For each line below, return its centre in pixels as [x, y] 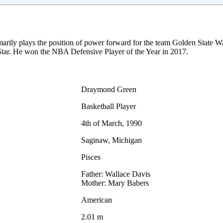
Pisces [91, 157]
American [97, 200]
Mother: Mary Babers [115, 183]
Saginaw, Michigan [111, 140]
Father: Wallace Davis [116, 174]
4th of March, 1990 [111, 123]
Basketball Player [109, 106]
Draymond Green [109, 89]
